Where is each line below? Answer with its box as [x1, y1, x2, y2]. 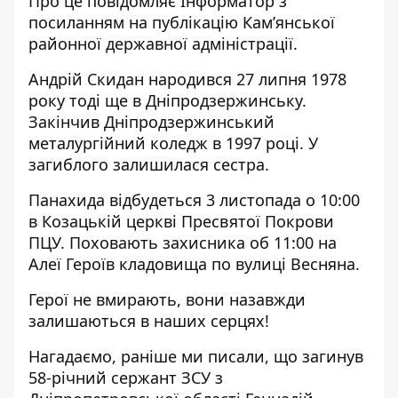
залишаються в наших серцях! [28, 310, 269, 331]
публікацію [152, 12, 238, 33]
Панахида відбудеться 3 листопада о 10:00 [28, 189, 360, 211]
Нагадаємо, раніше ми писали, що [28, 346, 302, 367]
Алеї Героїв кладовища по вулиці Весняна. [28, 253, 360, 275]
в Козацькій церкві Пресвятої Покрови [28, 211, 334, 232]
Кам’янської [238, 12, 335, 33]
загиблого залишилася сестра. [28, 154, 269, 175]
